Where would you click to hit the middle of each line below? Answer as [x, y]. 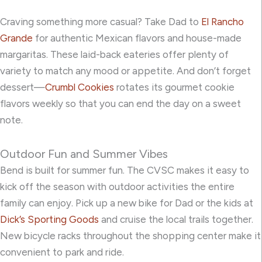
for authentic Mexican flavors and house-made [137, 38]
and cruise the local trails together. [176, 219]
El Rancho [223, 22]
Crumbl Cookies [80, 87]
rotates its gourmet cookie [174, 87]
